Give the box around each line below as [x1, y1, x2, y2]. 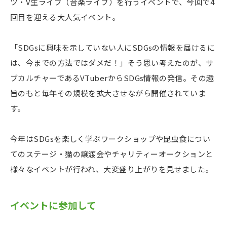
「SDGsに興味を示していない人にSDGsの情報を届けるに [10, 42, 215, 53]
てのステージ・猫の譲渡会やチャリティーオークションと [10, 148, 213, 159]
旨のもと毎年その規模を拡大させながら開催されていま [10, 87, 206, 98]
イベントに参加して [20, 198, 96, 212]
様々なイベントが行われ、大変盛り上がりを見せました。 [10, 163, 213, 174]
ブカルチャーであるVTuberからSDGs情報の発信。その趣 [10, 72, 214, 83]
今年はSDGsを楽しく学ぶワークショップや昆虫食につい [10, 133, 211, 144]
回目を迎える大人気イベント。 [10, 11, 120, 22]
